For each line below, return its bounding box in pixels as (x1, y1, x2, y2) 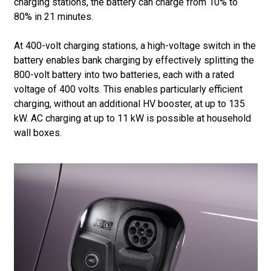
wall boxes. (13, 126, 62, 139)
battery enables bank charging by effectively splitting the (13, 54, 254, 66)
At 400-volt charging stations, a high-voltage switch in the (13, 39, 256, 51)
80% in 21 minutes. (13, 10, 93, 22)
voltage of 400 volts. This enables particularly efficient (13, 83, 243, 95)
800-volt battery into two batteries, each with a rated (13, 68, 234, 80)
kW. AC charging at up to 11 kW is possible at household (13, 112, 251, 124)
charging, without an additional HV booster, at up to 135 (13, 97, 245, 109)
